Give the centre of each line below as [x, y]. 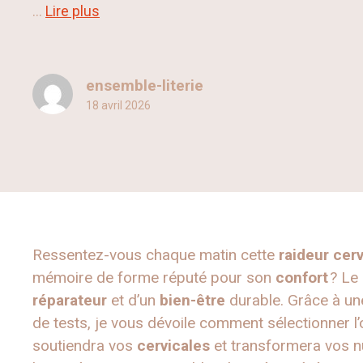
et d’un [133, 301]
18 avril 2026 [118, 105]
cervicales [173, 346]
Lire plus [73, 11]
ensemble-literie [145, 85]
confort [302, 278]
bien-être [192, 301]
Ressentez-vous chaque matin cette [156, 255]
